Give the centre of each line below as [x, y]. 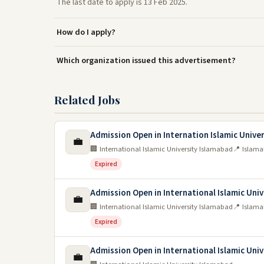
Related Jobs [87, 100]
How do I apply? [86, 32]
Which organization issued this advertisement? [146, 60]
